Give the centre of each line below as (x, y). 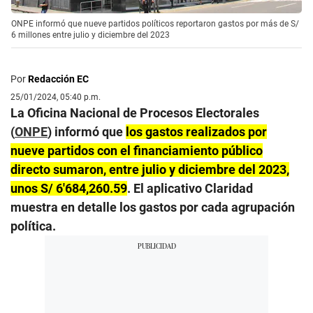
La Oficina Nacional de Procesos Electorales (135, 112)
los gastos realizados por (196, 131)
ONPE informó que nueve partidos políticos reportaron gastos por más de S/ (155, 23)
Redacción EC (58, 79)
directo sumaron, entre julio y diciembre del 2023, (150, 169)
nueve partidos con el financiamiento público (137, 150)
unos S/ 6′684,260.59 (69, 188)
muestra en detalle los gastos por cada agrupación (153, 207)
